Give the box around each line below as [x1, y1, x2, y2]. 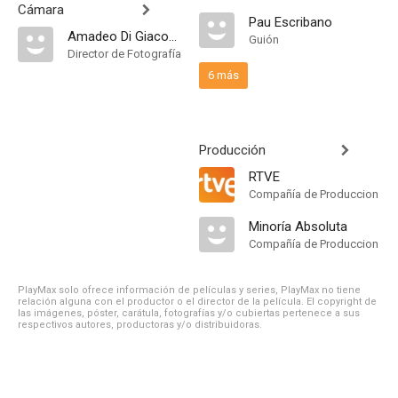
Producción [199, 142, 266, 158]
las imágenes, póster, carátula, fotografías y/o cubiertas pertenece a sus [18, 307, 360, 319]
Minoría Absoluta [249, 219, 347, 235]
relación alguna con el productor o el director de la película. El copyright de [18, 296, 377, 307]
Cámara [18, 2, 64, 18]
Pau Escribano [249, 14, 332, 30]
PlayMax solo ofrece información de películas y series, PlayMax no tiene [18, 284, 361, 296]
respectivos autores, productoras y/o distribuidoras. [18, 319, 262, 330]
